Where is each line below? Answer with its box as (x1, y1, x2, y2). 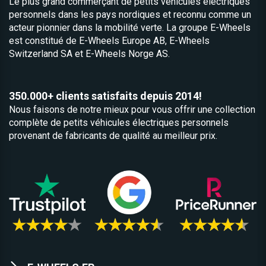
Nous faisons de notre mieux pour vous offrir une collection (9, 104, 255, 115)
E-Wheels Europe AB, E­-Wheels (79, 35, 210, 46)
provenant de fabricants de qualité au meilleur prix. (9, 130, 222, 141)
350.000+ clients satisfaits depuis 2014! (9, 90, 202, 102)
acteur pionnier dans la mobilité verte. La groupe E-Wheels (9, 22, 251, 33)
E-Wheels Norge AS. (83, 48, 170, 59)
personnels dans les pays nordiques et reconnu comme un (9, 9, 251, 20)
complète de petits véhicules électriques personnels (9, 117, 229, 128)
